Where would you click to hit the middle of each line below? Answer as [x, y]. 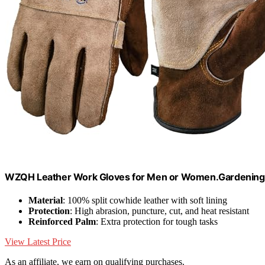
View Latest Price [38, 241]
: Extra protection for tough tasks [157, 221]
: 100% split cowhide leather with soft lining [145, 200]
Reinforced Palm [62, 221]
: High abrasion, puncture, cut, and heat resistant [159, 211]
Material [46, 200]
